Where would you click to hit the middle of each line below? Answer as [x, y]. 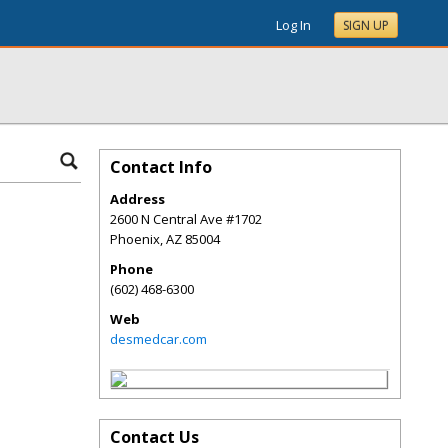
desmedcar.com [158, 339]
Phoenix [135, 239]
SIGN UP [366, 25]
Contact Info [161, 167]
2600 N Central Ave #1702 [186, 219]
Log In [293, 25]
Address [137, 199]
